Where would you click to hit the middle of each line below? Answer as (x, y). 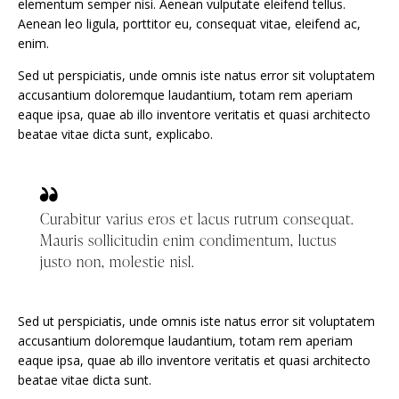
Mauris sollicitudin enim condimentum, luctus (188, 240)
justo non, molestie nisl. (118, 261)
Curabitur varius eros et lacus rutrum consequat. (197, 218)
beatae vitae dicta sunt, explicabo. (115, 134)
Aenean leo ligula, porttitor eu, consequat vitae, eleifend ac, (189, 24)
